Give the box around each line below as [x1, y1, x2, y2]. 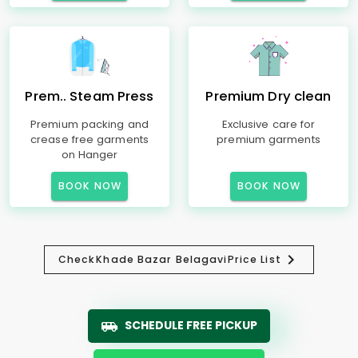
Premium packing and [30, 117, 149, 132]
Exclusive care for [221, 117, 316, 132]
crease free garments [30, 132, 149, 147]
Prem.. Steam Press [25, 87, 154, 105]
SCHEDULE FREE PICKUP [125, 317, 257, 333]
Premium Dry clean [205, 87, 332, 105]
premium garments [217, 132, 320, 147]
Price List [227, 253, 281, 266]
